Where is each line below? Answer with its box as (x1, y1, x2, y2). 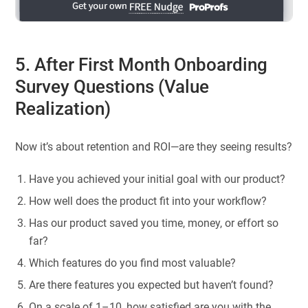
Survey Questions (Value (15, 76, 210, 97)
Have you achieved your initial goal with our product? (29, 173, 286, 186)
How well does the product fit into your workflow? (29, 195, 267, 208)
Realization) (15, 98, 111, 119)
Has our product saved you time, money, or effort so (29, 217, 279, 230)
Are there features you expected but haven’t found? (29, 278, 274, 292)
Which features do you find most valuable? (29, 256, 236, 270)
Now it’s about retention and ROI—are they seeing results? (15, 140, 293, 154)
